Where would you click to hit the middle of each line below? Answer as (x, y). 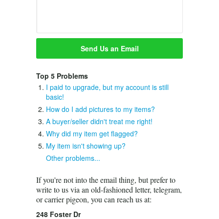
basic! (55, 97)
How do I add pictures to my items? (100, 109)
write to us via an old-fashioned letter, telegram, (109, 189)
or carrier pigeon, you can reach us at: (94, 199)
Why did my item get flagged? (92, 133)
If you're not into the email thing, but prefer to (106, 180)
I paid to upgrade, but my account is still (107, 87)
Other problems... (73, 158)
